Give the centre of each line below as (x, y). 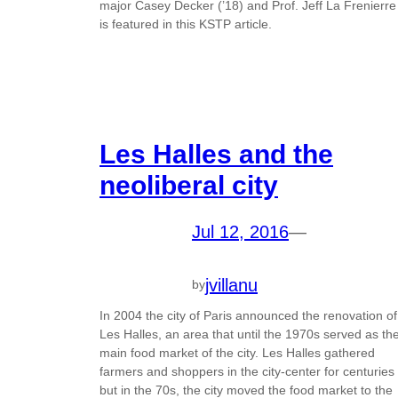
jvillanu (231, 285)
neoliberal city (189, 185)
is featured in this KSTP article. (186, 24)
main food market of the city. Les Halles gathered (237, 353)
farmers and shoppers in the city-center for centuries (247, 372)
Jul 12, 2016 (240, 231)
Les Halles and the (216, 154)
